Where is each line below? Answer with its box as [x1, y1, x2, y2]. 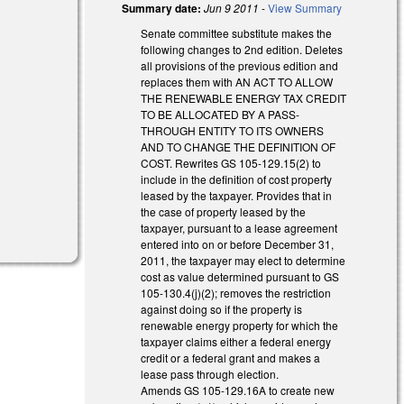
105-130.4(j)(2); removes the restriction [141, 284, 332, 300]
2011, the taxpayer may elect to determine [141, 252, 346, 268]
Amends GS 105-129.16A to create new [141, 381, 335, 398]
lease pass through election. [141, 365, 280, 381]
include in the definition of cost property [141, 170, 333, 187]
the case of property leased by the [141, 203, 307, 219]
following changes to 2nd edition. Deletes [141, 41, 344, 57]
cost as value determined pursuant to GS [141, 268, 340, 284]
